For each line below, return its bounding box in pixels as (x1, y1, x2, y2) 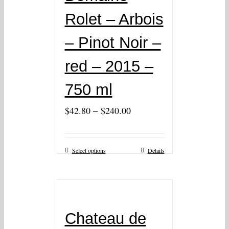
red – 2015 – (64, 57, 153, 76)
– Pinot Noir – (64, 34, 161, 52)
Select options (72, 146, 106, 155)
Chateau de (64, 210, 146, 228)
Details (147, 146, 165, 155)
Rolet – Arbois (64, 10, 164, 29)
